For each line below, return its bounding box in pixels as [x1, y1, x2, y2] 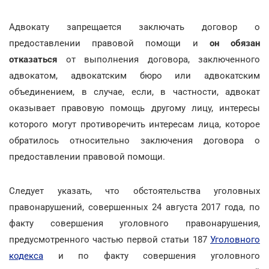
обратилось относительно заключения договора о [9, 134, 260, 146]
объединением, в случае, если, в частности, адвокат [9, 86, 260, 97]
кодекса [9, 250, 43, 261]
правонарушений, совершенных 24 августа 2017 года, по [9, 201, 260, 213]
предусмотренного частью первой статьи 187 [9, 234, 210, 245]
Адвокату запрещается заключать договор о [9, 21, 260, 32]
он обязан [209, 37, 261, 49]
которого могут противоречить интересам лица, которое [9, 118, 260, 130]
